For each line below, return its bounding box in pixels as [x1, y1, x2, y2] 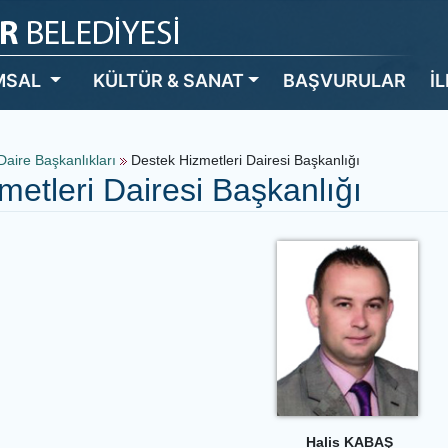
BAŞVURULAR [283, 70, 407, 91]
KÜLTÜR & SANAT [92, 70, 244, 91]
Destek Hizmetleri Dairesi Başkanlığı [127, 152, 360, 168]
